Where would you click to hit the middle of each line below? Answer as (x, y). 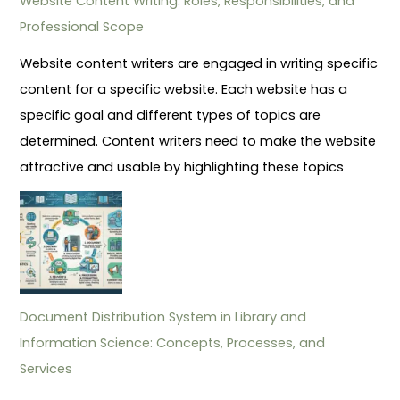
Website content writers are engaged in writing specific (199, 63)
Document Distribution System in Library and (163, 317)
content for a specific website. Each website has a (184, 89)
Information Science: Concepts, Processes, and (173, 342)
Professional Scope (82, 26)
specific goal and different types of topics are (171, 115)
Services (46, 368)
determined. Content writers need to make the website (198, 141)
